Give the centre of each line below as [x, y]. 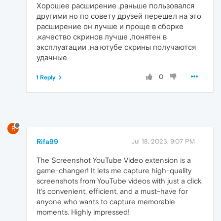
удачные [52, 57]
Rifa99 [47, 142]
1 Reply [46, 77]
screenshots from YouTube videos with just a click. [120, 181]
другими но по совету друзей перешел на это [119, 16]
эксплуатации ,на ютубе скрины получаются [116, 47]
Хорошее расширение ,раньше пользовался [115, 5]
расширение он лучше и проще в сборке [110, 26]
